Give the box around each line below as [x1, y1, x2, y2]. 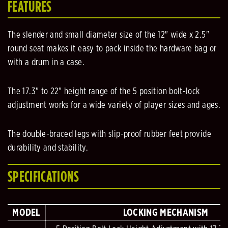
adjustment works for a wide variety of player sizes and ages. [8, 101, 220, 110]
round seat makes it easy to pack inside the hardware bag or [8, 44, 217, 54]
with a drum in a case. [8, 58, 84, 68]
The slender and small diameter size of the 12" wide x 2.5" [8, 31, 209, 40]
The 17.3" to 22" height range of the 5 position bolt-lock [8, 87, 200, 97]
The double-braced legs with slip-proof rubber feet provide [8, 130, 211, 139]
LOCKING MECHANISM [123, 207, 209, 218]
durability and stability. [8, 144, 88, 153]
